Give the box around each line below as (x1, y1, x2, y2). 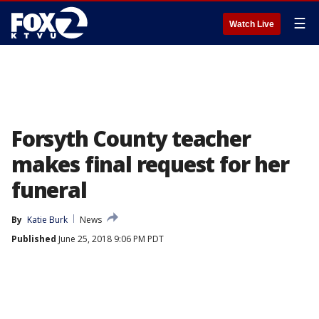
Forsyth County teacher (11, 124, 251, 153)
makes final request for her (11, 150, 289, 179)
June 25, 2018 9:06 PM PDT (56, 233, 164, 245)
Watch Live (229, 19, 274, 29)
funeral (11, 175, 87, 204)
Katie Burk (27, 214, 68, 226)
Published (11, 233, 56, 245)
